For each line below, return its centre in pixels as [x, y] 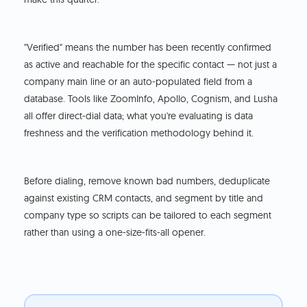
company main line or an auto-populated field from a [138, 81]
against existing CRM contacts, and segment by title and [144, 198]
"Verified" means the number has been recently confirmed [148, 47]
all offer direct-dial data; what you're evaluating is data [139, 115]
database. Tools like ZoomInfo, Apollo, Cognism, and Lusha [151, 98]
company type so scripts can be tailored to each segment [148, 215]
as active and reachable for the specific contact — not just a [151, 64]
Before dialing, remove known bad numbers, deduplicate [147, 181]
